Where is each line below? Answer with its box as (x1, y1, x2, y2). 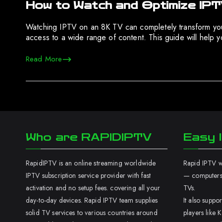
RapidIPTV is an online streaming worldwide (26, 158, 156, 168)
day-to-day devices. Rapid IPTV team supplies (26, 195, 158, 205)
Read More (26, 54, 62, 64)
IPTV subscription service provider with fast (26, 170, 151, 180)
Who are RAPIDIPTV (26, 131, 152, 143)
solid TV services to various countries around (26, 208, 158, 218)
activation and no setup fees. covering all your (26, 183, 161, 193)
